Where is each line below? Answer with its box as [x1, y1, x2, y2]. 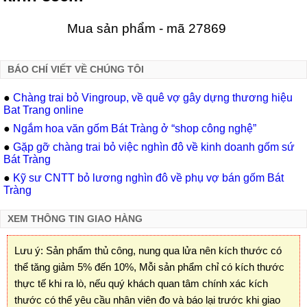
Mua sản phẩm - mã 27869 [66, 20, 226, 36]
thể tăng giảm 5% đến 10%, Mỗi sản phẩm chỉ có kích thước [14, 261, 284, 273]
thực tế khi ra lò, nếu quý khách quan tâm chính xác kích [14, 278, 268, 290]
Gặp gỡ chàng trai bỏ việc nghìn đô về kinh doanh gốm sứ [13, 140, 295, 153]
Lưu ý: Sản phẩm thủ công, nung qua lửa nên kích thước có [14, 245, 282, 257]
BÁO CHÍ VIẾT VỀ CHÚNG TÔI [8, 64, 144, 75]
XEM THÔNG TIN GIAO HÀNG [8, 214, 143, 225]
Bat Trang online [3, 104, 84, 116]
